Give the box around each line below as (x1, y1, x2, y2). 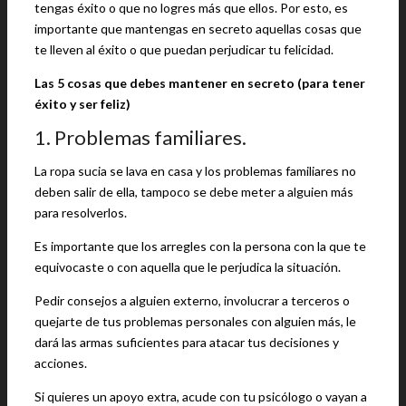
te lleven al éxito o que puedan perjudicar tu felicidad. (34, 42, 333, 57)
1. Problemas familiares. (34, 125, 246, 150)
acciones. (34, 355, 87, 371)
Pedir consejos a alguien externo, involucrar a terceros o (34, 293, 350, 308)
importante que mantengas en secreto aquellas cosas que (34, 21, 362, 36)
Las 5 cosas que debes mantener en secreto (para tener (34, 75, 365, 91)
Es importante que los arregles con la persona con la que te (34, 238, 366, 254)
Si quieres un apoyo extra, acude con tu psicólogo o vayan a (34, 389, 367, 404)
